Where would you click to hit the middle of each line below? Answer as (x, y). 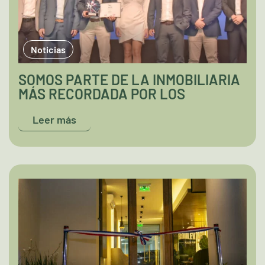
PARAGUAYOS (62, 108)
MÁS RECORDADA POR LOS (102, 94)
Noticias (48, 49)
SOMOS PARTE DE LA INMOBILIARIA (129, 80)
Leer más (54, 119)
